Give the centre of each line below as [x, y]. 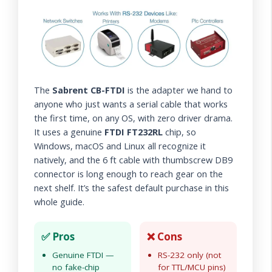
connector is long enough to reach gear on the [128, 174]
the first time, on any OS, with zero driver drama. [133, 118]
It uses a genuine [69, 132]
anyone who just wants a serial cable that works [131, 104]
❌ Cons [165, 237]
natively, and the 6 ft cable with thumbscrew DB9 [133, 160]
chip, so [179, 132]
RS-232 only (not [189, 255]
